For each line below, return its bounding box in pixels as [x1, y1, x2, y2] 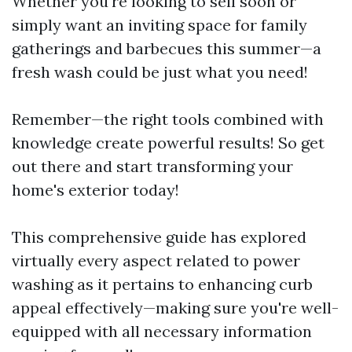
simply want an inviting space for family [12, 15, 307, 35]
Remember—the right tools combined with [12, 109, 324, 129]
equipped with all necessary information [12, 321, 312, 341]
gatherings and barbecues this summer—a [12, 38, 321, 58]
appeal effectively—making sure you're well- [12, 298, 339, 317]
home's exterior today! [12, 180, 179, 200]
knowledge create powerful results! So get [12, 133, 324, 152]
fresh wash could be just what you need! [12, 62, 308, 82]
